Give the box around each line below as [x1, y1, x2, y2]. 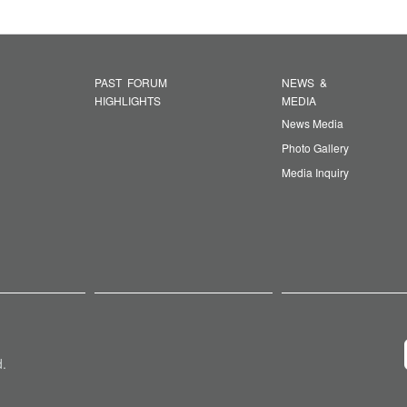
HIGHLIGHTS [94, 93, 161, 109]
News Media [281, 115, 343, 132]
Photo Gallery [281, 140, 349, 156]
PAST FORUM [94, 74, 167, 91]
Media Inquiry [281, 164, 349, 181]
